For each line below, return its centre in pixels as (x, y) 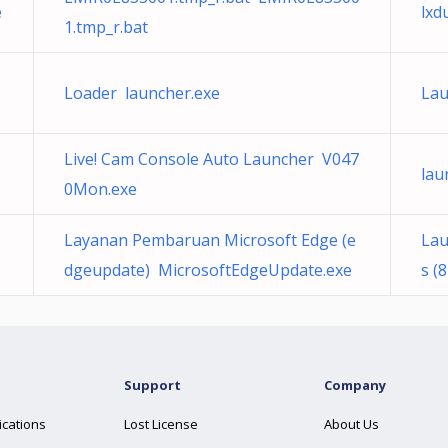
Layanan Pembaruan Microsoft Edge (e (210, 240)
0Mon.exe (100, 189)
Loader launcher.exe (142, 93)
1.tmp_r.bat (106, 27)
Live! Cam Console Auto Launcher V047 (211, 159)
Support (152, 385)
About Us (351, 424)
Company (355, 385)
